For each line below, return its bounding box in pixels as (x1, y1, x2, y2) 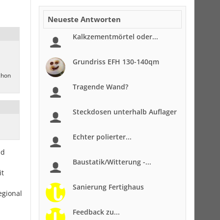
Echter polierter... (73, 132, 132, 141)
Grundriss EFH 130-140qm (73, 57, 159, 66)
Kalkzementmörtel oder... (73, 32, 158, 41)
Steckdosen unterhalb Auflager (73, 107, 177, 116)
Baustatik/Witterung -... (73, 157, 151, 166)
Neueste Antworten (48, 14, 121, 24)
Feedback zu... (73, 207, 120, 217)
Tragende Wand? (73, 82, 128, 91)
